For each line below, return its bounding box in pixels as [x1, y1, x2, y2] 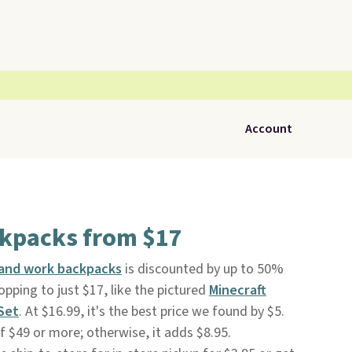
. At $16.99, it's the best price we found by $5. [18, 302, 284, 321]
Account [245, 120, 292, 137]
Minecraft [208, 280, 266, 300]
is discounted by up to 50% [121, 259, 284, 279]
